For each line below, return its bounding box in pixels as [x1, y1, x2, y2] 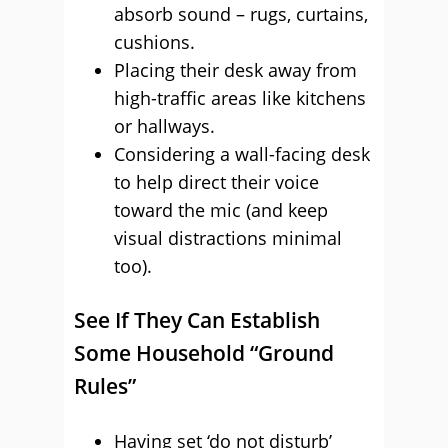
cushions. [114, 30, 195, 54]
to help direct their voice [114, 170, 319, 194]
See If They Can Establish [74, 306, 320, 334]
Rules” [74, 372, 136, 400]
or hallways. [114, 114, 215, 138]
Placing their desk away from [114, 58, 357, 82]
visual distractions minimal [114, 226, 342, 250]
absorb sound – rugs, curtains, [114, 2, 368, 26]
